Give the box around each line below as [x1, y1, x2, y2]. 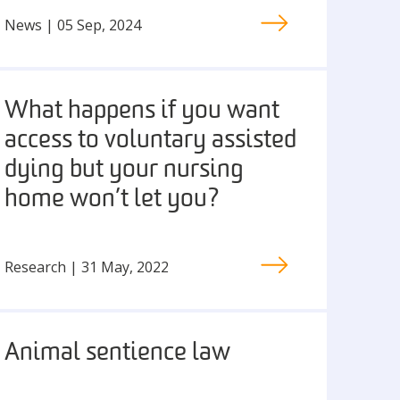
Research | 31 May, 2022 [4, 256, 170, 277]
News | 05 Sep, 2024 [4, 14, 142, 35]
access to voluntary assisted [4, 129, 297, 154]
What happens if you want [4, 99, 280, 124]
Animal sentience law [4, 341, 231, 366]
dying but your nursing [4, 158, 245, 183]
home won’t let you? [4, 187, 221, 212]
